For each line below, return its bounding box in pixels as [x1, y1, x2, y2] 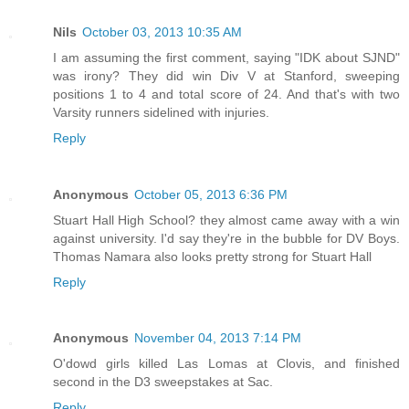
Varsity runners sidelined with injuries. [53, 104, 269, 120]
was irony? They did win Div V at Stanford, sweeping [53, 68, 400, 83]
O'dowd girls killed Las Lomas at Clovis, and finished [53, 356, 400, 372]
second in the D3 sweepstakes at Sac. [53, 374, 273, 390]
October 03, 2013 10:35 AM [82, 24, 242, 39]
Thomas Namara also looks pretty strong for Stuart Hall [53, 248, 372, 264]
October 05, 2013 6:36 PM [134, 186, 288, 202]
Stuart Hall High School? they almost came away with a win [53, 212, 400, 227]
